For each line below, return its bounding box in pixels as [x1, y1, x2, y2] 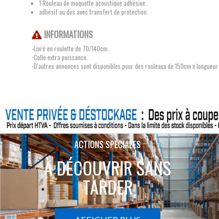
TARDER [82, 174, 133, 199]
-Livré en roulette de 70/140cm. [32, 44, 109, 53]
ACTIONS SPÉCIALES [74, 138, 141, 151]
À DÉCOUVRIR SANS [44, 154, 171, 180]
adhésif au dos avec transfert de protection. [39, 7, 148, 17]
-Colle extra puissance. [32, 52, 88, 62]
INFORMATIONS [44, 28, 93, 41]
